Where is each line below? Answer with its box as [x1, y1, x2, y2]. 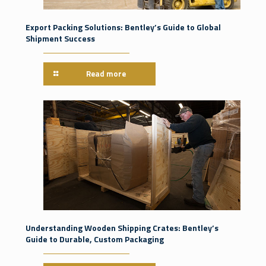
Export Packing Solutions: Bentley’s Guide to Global [26, 20, 221, 33]
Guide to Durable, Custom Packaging [26, 232, 164, 245]
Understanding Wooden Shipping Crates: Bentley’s [26, 221, 218, 234]
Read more [86, 67, 126, 80]
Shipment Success [26, 31, 95, 45]
